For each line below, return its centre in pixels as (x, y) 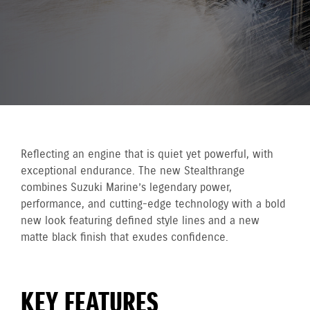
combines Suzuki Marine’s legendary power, (126, 188)
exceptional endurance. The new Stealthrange (133, 171)
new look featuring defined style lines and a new (140, 221)
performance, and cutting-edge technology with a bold (153, 204)
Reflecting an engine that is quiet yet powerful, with (147, 155)
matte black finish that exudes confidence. (125, 238)
